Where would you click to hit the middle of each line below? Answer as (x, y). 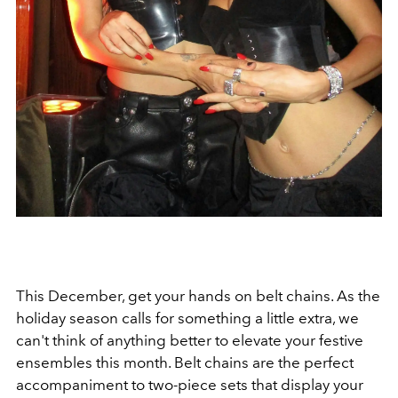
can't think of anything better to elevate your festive (190, 340)
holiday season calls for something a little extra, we (187, 318)
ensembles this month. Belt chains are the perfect (185, 362)
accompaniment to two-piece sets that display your (190, 384)
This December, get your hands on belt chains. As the (198, 295)
